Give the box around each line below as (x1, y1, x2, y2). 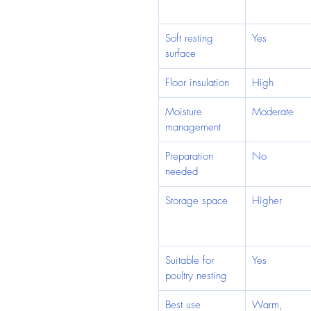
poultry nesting (165, 269, 227, 283)
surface (165, 47, 196, 60)
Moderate (252, 105, 294, 119)
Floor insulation (165, 76, 229, 90)
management (165, 120, 221, 134)
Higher (252, 194, 282, 208)
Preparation (165, 149, 217, 163)
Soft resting (165, 31, 217, 45)
